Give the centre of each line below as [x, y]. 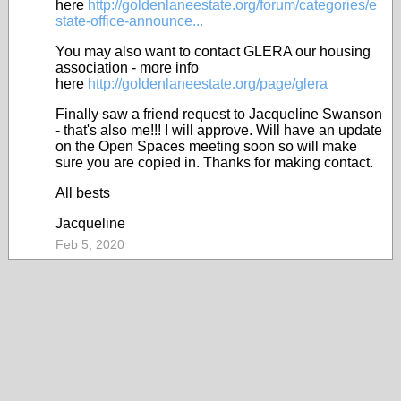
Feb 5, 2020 [90, 244]
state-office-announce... [129, 21]
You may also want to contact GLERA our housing [213, 51]
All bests [83, 193]
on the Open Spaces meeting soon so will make [206, 146]
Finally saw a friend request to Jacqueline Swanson [219, 114]
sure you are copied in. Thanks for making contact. [214, 162]
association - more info [127, 68]
